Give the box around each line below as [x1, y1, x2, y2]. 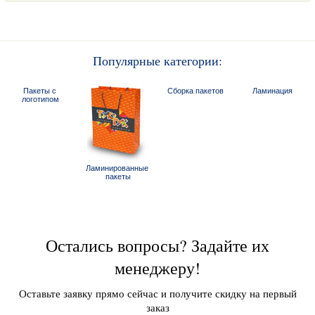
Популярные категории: [93, 51, 222, 69]
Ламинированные [85, 163, 148, 172]
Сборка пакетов [167, 86, 224, 95]
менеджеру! [115, 256, 200, 279]
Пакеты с [22, 86, 56, 95]
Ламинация [252, 86, 292, 95]
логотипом [22, 94, 59, 103]
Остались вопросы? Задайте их [46, 233, 269, 257]
